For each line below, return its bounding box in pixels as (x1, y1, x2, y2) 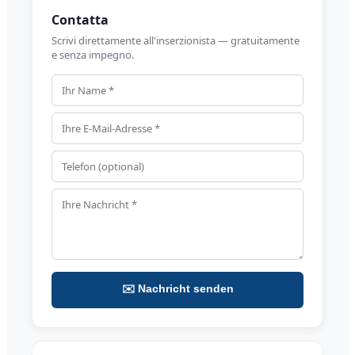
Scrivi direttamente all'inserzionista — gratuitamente (52, 33, 300, 48)
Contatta (52, 11, 109, 29)
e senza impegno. (52, 48, 134, 62)
